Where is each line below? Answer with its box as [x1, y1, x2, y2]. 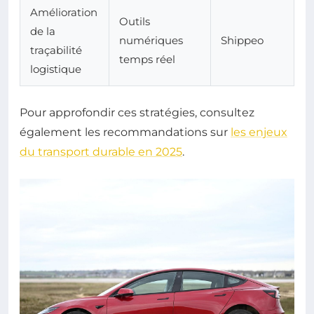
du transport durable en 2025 [20, 145, 182, 159]
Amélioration [30, 6, 97, 20]
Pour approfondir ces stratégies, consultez [20, 106, 254, 120]
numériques [119, 34, 183, 48]
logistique [30, 62, 81, 76]
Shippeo [221, 34, 264, 48]
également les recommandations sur [20, 125, 231, 139]
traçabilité [30, 43, 82, 57]
